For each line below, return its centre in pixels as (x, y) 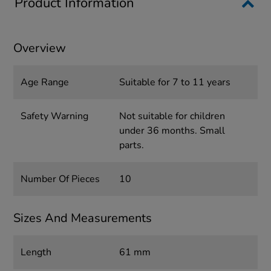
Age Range (45, 83)
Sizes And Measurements (83, 218)
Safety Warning (55, 116)
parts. (131, 145)
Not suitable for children (172, 116)
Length (36, 253)
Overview (40, 48)
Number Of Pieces (60, 179)
